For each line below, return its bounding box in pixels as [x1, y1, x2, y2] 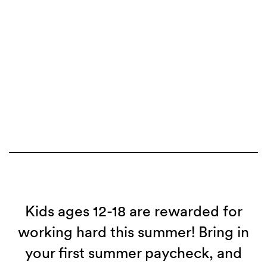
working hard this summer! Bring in [18, 223, 249, 241]
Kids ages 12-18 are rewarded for [24, 202, 243, 221]
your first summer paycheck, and [25, 244, 242, 262]
